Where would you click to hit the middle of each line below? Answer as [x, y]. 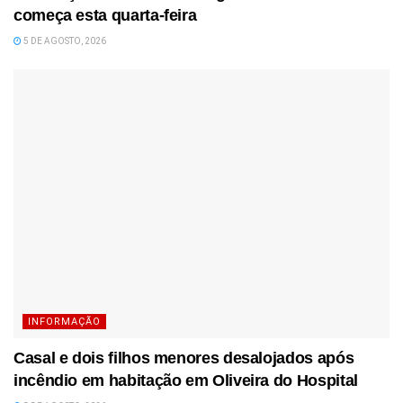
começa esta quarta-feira [105, 15]
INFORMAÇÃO [64, 321]
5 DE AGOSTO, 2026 [64, 40]
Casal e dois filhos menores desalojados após [184, 358]
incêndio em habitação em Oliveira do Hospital [186, 380]
